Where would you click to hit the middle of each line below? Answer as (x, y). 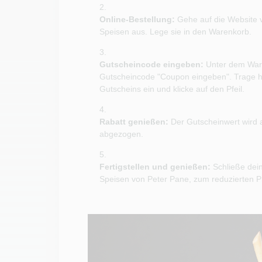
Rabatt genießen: (134, 122)
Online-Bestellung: (137, 19)
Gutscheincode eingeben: (151, 64)
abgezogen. (122, 134)
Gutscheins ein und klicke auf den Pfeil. (172, 89)
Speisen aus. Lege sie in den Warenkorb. (175, 32)
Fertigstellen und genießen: (155, 167)
